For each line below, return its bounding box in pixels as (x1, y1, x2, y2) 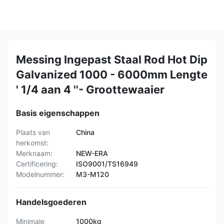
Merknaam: (16, 149, 52, 157)
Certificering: (16, 159, 58, 168)
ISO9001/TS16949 (76, 159, 138, 168)
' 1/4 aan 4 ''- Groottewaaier (16, 83, 164, 96)
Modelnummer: (16, 170, 64, 178)
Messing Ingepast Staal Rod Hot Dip (16, 53, 207, 66)
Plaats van (16, 128, 50, 136)
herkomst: (16, 138, 48, 147)
